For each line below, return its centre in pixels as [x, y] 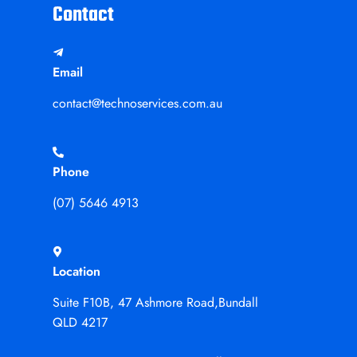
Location [76, 271]
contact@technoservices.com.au [137, 103]
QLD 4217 [80, 322]
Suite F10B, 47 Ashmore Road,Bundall [155, 302]
